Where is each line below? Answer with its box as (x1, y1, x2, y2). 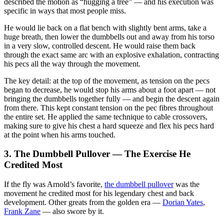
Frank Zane (4, 207, 40, 216)
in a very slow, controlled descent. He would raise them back (4, 41, 195, 50)
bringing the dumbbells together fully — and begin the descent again (4, 94, 219, 103)
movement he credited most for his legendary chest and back (4, 189, 194, 198)
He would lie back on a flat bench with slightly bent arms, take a (4, 23, 206, 32)
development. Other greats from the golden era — (4, 198, 162, 207)
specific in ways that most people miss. (4, 6, 126, 15)
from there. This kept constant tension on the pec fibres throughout (4, 103, 213, 112)
